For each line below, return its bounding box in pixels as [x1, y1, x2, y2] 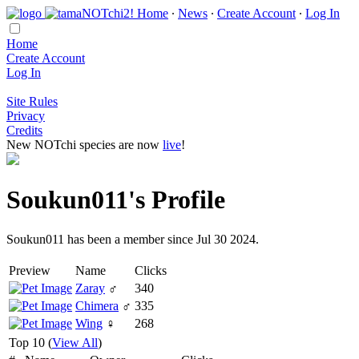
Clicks [135, 263, 167, 277]
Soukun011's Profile [6, 185, 225, 215]
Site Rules [6, 95, 58, 108]
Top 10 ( [9, 335, 52, 349]
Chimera [75, 298, 119, 313]
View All [52, 335, 98, 349]
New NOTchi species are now [6, 138, 163, 151]
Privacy [6, 109, 45, 123]
